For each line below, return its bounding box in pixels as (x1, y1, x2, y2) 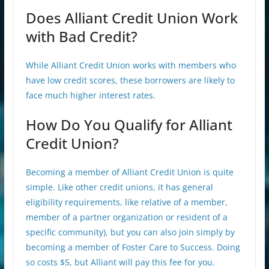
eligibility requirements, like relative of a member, (25, 196, 228, 208)
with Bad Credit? (25, 26, 138, 47)
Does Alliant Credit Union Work (25, 8, 238, 28)
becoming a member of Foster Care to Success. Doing (25, 241, 240, 253)
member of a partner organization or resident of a (25, 211, 228, 223)
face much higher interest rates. (25, 89, 156, 101)
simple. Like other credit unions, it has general (25, 181, 213, 193)
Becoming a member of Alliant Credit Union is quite (25, 166, 234, 178)
